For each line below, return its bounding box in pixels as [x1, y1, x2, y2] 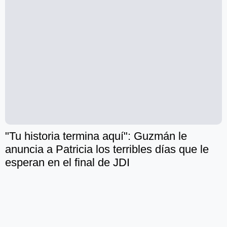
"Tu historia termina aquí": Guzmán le [5, 130, 187, 143]
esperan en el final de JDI [5, 156, 130, 169]
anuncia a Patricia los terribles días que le [5, 143, 209, 156]
